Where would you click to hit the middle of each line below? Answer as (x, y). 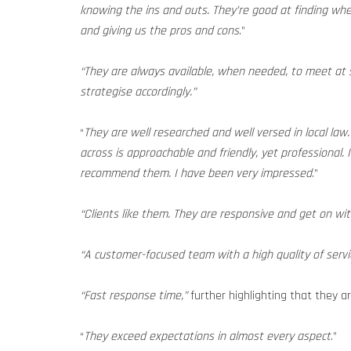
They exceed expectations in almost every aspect (207, 337)
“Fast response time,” (134, 296)
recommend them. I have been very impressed (196, 174)
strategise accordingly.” (138, 92)
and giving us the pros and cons (159, 31)
